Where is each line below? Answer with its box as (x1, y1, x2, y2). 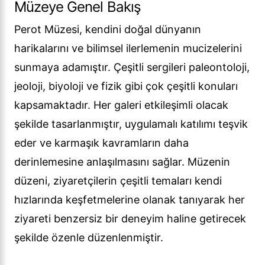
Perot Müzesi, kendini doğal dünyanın (14, 23, 201, 36)
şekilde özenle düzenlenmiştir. (14, 231, 163, 244)
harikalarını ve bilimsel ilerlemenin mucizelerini (14, 42, 242, 55)
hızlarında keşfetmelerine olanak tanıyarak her (14, 193, 245, 206)
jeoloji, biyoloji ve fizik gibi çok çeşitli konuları (14, 80, 238, 93)
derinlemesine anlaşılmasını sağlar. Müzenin (14, 156, 230, 169)
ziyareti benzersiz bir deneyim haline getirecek (14, 212, 246, 225)
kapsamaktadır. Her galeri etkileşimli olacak (14, 99, 228, 112)
